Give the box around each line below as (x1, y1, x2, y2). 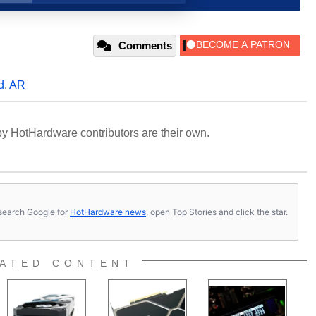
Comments (119, 39, 172, 51)
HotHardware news (70, 206, 146, 217)
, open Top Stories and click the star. (146, 206, 288, 217)
